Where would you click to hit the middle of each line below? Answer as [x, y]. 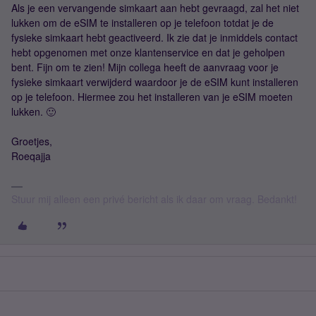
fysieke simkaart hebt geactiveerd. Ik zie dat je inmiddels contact [154, 37]
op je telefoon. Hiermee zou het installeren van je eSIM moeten [152, 97]
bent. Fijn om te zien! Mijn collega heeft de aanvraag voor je [145, 67]
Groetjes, [32, 141]
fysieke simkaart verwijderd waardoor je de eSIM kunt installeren [155, 82]
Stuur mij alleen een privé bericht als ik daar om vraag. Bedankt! [154, 199]
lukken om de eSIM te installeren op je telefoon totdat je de [142, 23]
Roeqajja [31, 156]
